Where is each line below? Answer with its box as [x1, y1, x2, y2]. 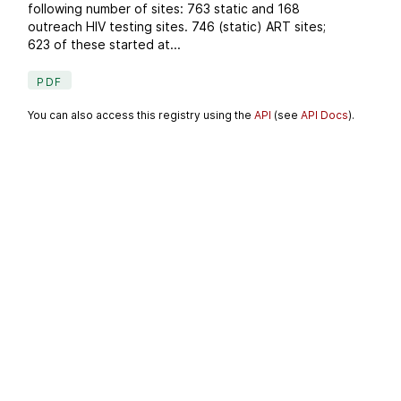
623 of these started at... [28, 37, 182, 53]
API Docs [301, 107, 349, 122]
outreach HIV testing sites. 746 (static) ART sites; [28, 19, 327, 35]
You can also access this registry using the [28, 107, 255, 122]
